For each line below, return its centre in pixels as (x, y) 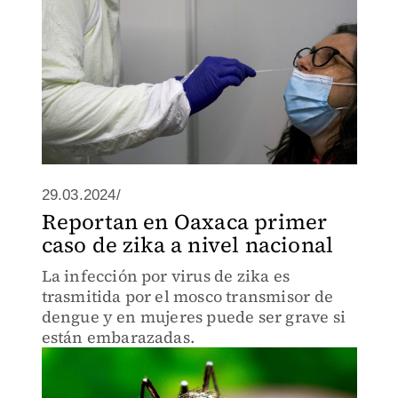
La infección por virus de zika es (166, 276)
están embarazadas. (118, 337)
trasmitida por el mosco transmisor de (187, 296)
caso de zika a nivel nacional (187, 245)
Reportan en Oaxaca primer (184, 222)
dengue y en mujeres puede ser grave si (194, 317)
